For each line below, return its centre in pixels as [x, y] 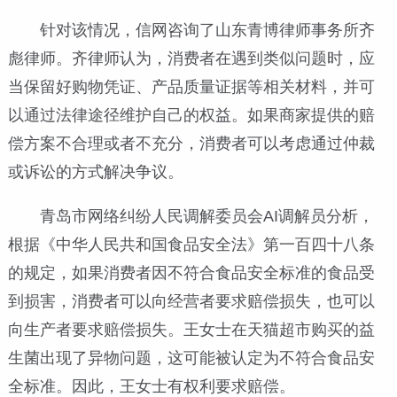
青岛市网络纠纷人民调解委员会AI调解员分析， [206, 216]
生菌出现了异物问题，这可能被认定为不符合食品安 [191, 358]
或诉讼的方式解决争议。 [95, 171]
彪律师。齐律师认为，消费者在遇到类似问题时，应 [191, 58]
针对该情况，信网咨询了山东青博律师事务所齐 [207, 30]
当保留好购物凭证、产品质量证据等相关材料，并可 [191, 86]
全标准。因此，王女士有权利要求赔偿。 [151, 386]
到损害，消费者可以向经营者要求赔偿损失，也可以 [191, 301]
